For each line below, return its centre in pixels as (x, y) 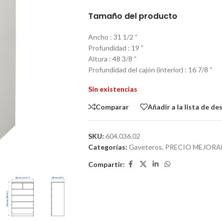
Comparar (112, 107)
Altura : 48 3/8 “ (112, 59)
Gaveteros (145, 147)
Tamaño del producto (133, 16)
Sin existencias (112, 89)
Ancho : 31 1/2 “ (113, 37)
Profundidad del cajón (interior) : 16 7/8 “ (150, 70)
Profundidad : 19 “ (116, 48)
